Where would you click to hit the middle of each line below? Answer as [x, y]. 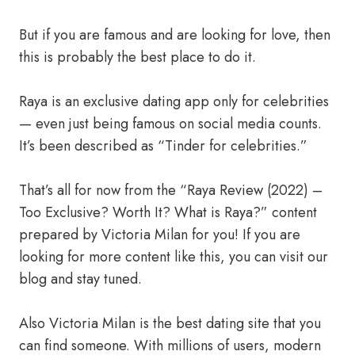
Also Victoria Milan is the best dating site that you [170, 323]
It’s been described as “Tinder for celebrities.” [163, 146]
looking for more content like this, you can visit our [174, 257]
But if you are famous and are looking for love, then [175, 35]
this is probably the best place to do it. [137, 57]
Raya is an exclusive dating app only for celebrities [174, 101]
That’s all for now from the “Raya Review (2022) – [171, 190]
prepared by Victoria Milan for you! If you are [160, 235]
